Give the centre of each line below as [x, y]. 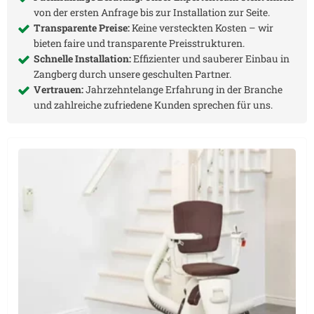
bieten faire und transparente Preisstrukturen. [139, 43]
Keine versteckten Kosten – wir [202, 28]
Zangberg [55, 74]
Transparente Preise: [82, 28]
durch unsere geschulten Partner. [154, 74]
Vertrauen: [59, 90]
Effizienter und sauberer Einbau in [210, 59]
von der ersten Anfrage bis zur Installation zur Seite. [152, 13]
